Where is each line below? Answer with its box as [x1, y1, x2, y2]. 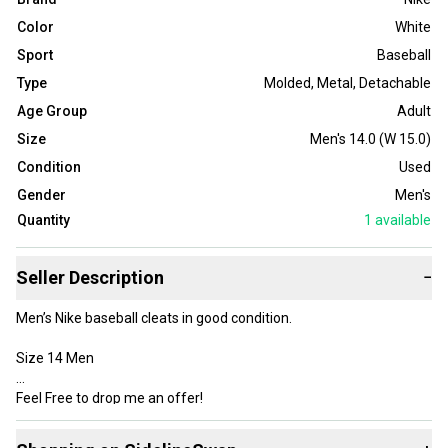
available [372, 212, 431, 229]
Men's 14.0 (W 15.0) [310, 131, 431, 148]
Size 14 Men [16, 350, 94, 367]
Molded [264, 75, 311, 92]
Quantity [17, 212, 70, 229]
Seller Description [16, 267, 164, 289]
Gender [17, 187, 66, 204]
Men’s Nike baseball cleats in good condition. [16, 310, 295, 327]
